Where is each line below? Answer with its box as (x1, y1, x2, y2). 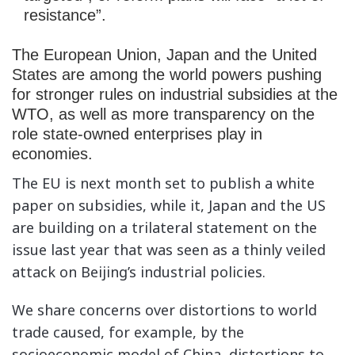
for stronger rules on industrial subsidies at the (12, 85, 338, 103)
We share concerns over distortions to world (12, 300, 317, 319)
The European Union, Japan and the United (12, 45, 317, 63)
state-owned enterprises (43, 124, 212, 143)
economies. (12, 144, 93, 162)
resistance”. (24, 6, 106, 24)
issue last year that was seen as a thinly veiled (12, 239, 326, 259)
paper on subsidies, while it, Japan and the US (12, 195, 326, 215)
